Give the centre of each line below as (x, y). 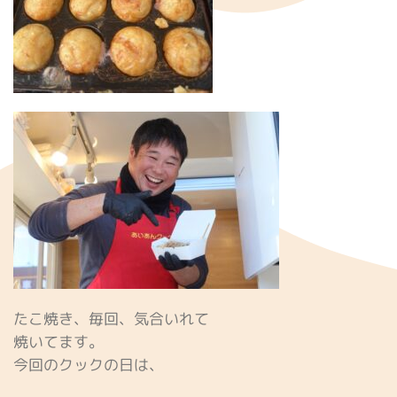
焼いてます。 (58, 342)
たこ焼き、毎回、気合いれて (111, 319)
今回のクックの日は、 (89, 365)
